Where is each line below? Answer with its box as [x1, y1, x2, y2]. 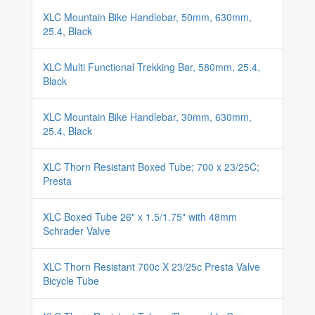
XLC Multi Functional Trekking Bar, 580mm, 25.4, [43, 60, 260, 74]
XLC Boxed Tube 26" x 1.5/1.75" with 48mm [43, 210, 237, 224]
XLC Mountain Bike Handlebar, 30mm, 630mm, [43, 110, 252, 124]
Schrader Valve [43, 224, 110, 238]
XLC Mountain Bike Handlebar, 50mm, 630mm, [43, 10, 252, 24]
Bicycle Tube [43, 274, 99, 288]
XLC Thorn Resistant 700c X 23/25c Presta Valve [43, 259, 260, 274]
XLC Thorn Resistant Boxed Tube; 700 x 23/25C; [43, 160, 259, 174]
